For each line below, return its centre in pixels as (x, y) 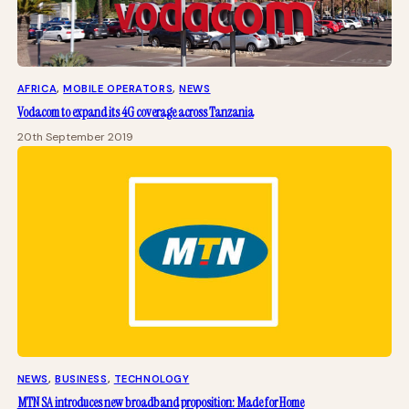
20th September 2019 (75, 137)
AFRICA (37, 89)
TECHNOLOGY (152, 378)
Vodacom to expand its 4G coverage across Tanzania (135, 113)
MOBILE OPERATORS (118, 89)
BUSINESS (81, 378)
